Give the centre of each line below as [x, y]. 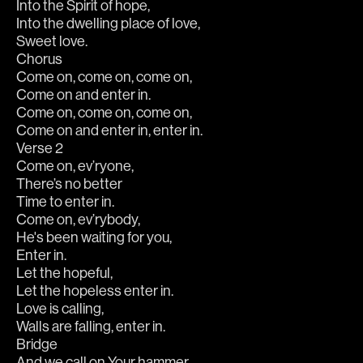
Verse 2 [40, 148]
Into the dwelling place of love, [108, 23]
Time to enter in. [65, 202]
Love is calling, [60, 309]
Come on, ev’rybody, [78, 220]
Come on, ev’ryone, [75, 166]
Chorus [39, 59]
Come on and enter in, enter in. [109, 130]
